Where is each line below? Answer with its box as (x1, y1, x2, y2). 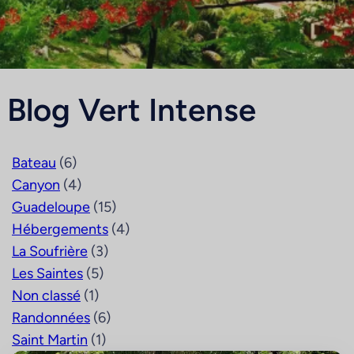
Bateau (12, 154, 56, 171)
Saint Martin (12, 331, 88, 348)
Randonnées (12, 309, 90, 326)
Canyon (12, 176, 60, 194)
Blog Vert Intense (7, 91, 256, 129)
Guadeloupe (12, 198, 90, 216)
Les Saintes (12, 265, 83, 282)
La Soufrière (12, 243, 88, 260)
